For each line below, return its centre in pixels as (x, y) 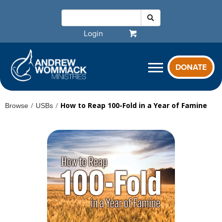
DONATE (191, 67)
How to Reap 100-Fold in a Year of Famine (134, 105)
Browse (17, 105)
